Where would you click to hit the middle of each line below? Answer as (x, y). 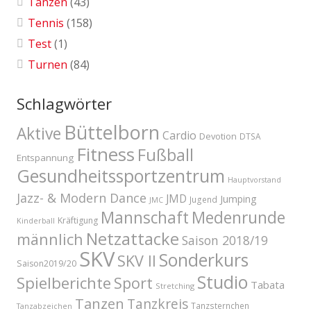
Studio (222, 282)
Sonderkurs (204, 260)
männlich (50, 239)
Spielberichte (64, 283)
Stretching (175, 286)
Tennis (46, 23)
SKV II (137, 261)
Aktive (39, 134)
